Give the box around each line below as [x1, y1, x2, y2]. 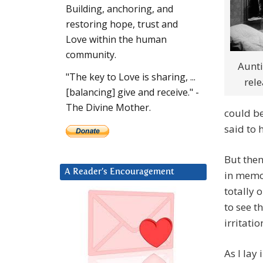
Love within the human [66, 33, 167, 46]
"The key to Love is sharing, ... [66, 70, 195, 84]
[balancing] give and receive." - [66, 86, 199, 99]
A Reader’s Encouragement [65, 167, 174, 177]
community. [66, 48, 116, 62]
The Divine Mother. [66, 101, 151, 114]
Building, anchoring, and [66, 2, 173, 16]
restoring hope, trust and [66, 18, 178, 31]
